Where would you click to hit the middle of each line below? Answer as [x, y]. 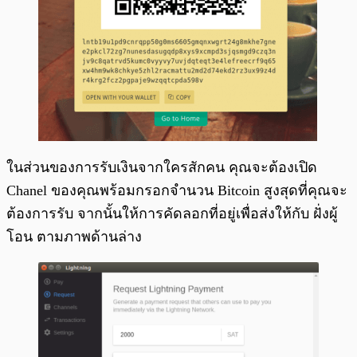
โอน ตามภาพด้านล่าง [74, 236]
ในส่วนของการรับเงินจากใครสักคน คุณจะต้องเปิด [162, 167]
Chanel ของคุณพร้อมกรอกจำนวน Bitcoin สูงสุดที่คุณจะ [177, 190]
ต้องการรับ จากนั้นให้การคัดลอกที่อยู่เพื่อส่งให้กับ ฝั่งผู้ [172, 213]
